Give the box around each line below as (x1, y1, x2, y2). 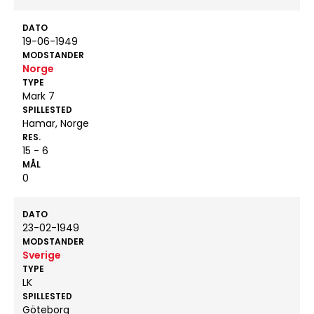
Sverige (22, 248, 61, 262)
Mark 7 (22, 89, 55, 103)
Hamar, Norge (22, 116, 89, 130)
